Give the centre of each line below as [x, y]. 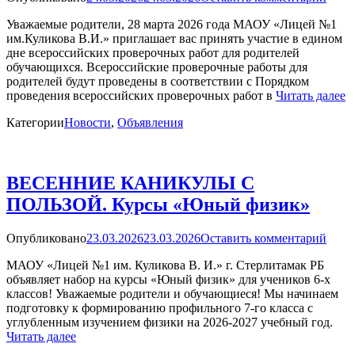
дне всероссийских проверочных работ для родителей [153, 53]
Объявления [150, 122]
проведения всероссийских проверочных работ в [141, 95]
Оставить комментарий [263, 238]
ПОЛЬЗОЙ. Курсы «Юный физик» [158, 204]
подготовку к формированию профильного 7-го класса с [160, 307]
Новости [88, 122]
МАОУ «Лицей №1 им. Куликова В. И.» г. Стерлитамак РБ [165, 265]
